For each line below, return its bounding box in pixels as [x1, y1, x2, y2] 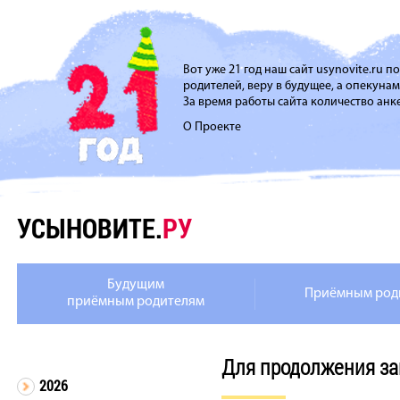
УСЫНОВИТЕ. [17, 211, 162, 246]
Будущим [106, 278, 164, 292]
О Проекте [183, 121, 241, 134]
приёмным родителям [66, 295, 204, 309]
